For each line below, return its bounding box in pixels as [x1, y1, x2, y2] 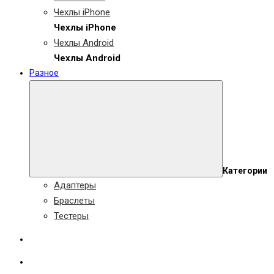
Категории [223, 166, 267, 176]
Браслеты [54, 195, 95, 206]
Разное [29, 68, 59, 78]
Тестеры [54, 210, 89, 221]
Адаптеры [54, 180, 96, 191]
